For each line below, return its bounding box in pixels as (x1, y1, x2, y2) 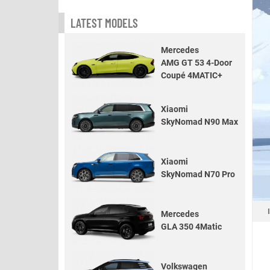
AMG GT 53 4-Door (161, 58, 232, 67)
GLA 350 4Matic (161, 221, 222, 231)
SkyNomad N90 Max (161, 116, 238, 127)
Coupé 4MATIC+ (161, 71, 222, 80)
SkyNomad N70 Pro (161, 169, 235, 179)
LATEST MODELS (71, 16, 138, 30)
